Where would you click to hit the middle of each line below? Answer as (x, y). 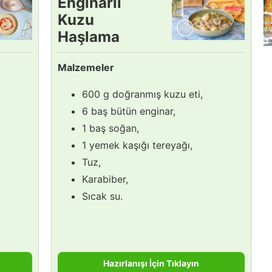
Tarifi (76, 53)
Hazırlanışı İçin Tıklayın (151, 263)
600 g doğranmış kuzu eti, (142, 94)
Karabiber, (105, 179)
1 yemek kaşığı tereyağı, (137, 145)
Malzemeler (86, 67)
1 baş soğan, (110, 128)
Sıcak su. (102, 196)
